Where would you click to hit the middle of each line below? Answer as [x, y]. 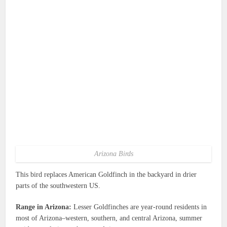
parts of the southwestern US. [58, 186]
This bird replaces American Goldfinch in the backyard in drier [106, 175]
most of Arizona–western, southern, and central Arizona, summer [109, 218]
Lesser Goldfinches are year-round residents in [139, 207]
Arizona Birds [113, 154]
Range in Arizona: [44, 207]
